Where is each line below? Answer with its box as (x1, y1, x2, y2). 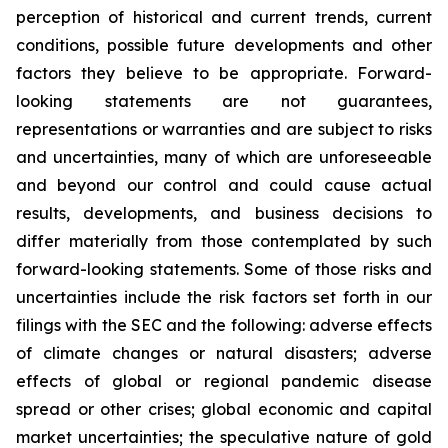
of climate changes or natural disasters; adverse (16, 343, 432, 363)
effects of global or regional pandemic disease (16, 371, 432, 391)
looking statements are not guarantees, (16, 91, 432, 111)
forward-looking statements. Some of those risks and (16, 259, 432, 279)
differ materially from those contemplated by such (16, 231, 432, 251)
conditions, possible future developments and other (16, 35, 432, 55)
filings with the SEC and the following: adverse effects (16, 315, 432, 335)
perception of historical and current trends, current (16, 7, 432, 27)
